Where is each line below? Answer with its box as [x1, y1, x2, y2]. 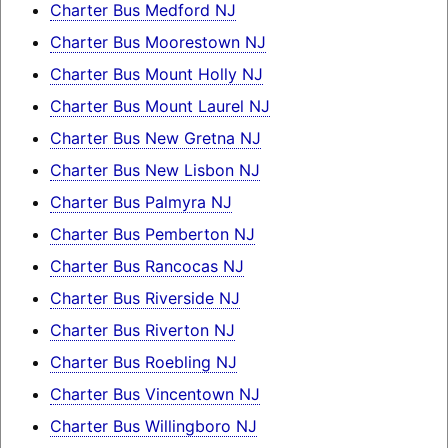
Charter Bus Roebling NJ [49, 352, 237, 373]
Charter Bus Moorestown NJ [49, 32, 266, 53]
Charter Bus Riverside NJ [49, 288, 240, 309]
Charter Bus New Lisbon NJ [49, 160, 260, 181]
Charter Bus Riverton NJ [49, 320, 235, 341]
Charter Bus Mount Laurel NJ [49, 96, 270, 117]
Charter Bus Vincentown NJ [49, 384, 260, 405]
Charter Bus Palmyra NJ [49, 192, 232, 213]
